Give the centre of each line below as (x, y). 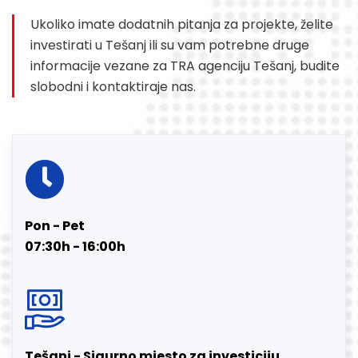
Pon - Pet (55, 226)
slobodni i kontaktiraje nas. (113, 87)
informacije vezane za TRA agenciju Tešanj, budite (185, 66)
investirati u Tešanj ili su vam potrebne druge (170, 46)
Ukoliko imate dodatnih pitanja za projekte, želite (182, 25)
